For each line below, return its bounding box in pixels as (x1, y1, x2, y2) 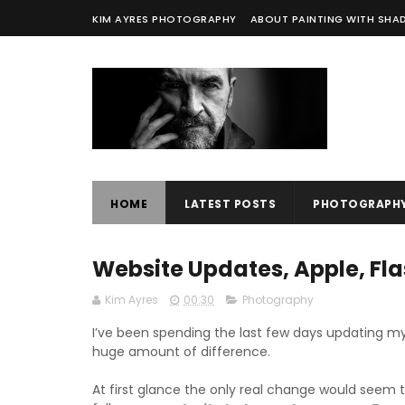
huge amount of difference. (92, 343, 270, 361)
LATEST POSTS (184, 196, 276, 212)
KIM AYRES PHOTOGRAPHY (92, 12, 237, 26)
